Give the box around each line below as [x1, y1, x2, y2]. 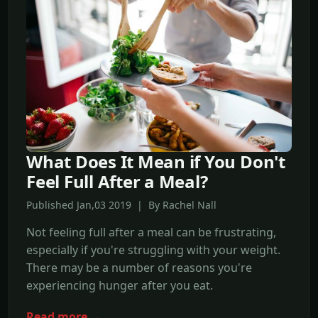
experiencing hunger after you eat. [26, 278, 213, 294]
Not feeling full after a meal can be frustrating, [26, 224, 276, 241]
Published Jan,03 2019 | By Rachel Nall [26, 198, 216, 212]
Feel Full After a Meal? [26, 170, 208, 194]
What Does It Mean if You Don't [26, 150, 285, 174]
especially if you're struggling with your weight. [26, 242, 280, 258]
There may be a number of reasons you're [26, 260, 252, 276]
